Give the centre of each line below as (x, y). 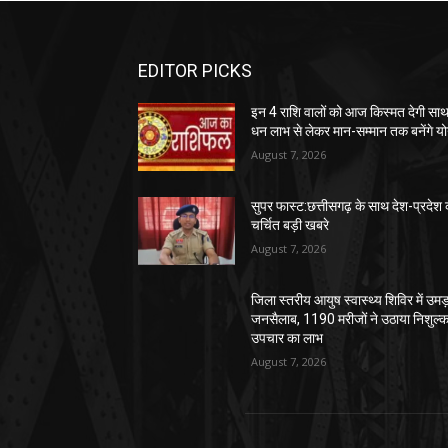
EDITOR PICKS (195, 71)
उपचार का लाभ (287, 338)
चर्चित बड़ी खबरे (290, 225)
